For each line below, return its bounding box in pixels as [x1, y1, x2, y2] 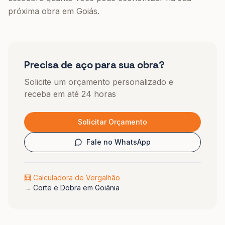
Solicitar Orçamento [78, 118, 147, 126]
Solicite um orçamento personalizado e [24, 77, 173, 87]
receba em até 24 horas [24, 89, 116, 99]
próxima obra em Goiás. [8, 6, 99, 16]
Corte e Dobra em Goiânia [33, 183, 120, 192]
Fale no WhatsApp [86, 138, 151, 146]
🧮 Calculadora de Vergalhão [24, 173, 120, 182]
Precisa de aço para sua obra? [24, 58, 165, 71]
